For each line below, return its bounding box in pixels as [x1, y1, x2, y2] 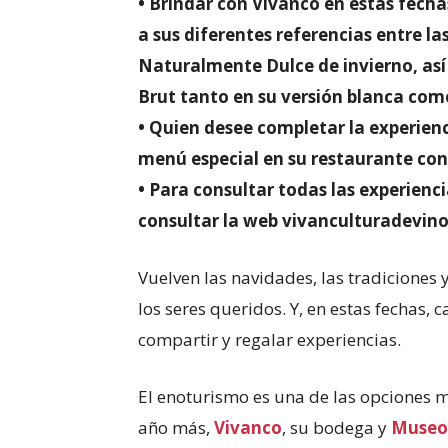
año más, [138, 416, 214, 439]
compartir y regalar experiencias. [138, 328, 401, 351]
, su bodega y [282, 416, 391, 439]
